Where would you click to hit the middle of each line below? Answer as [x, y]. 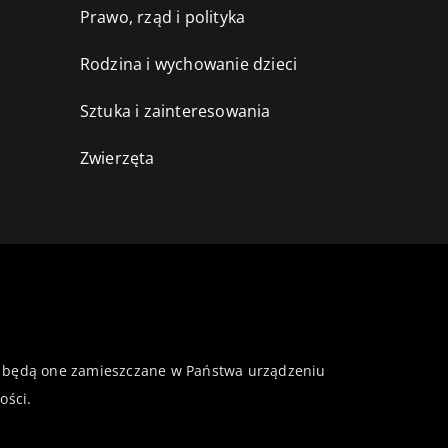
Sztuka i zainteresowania [175, 110]
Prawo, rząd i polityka [162, 16]
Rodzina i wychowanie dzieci [188, 63]
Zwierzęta [117, 157]
